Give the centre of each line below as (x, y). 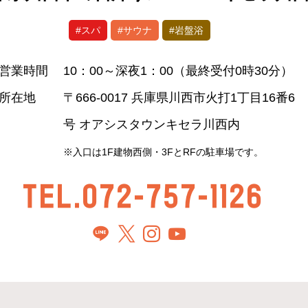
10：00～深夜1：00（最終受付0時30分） (178, 71)
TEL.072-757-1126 (141, 196)
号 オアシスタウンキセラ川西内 (151, 124)
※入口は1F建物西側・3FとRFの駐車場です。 (163, 152)
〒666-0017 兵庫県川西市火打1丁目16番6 (179, 98)
